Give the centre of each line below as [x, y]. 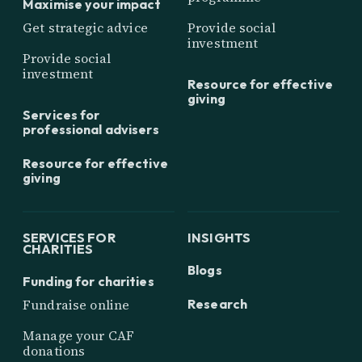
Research [218, 304]
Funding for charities [88, 282]
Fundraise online [76, 305]
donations [54, 351]
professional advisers [91, 130]
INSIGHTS [219, 238]
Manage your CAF [79, 336]
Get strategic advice [85, 27]
